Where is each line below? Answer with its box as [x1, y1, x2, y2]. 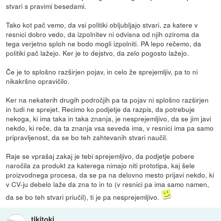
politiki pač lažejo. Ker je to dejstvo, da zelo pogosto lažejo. [6, 47, 189, 58]
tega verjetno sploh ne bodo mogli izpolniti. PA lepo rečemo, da [6, 38, 202, 48]
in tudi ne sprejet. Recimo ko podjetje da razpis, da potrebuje [6, 104, 195, 114]
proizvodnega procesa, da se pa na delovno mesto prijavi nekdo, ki [6, 169, 215, 180]
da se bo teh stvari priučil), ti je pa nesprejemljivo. [6, 191, 162, 202]
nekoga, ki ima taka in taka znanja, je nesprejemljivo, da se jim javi [6, 113, 212, 123]
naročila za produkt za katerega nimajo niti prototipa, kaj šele [6, 160, 195, 170]
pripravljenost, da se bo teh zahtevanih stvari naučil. [6, 132, 168, 142]
